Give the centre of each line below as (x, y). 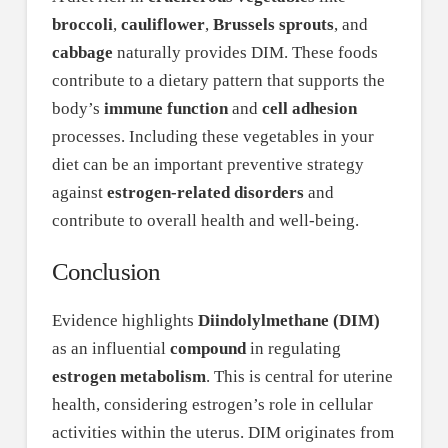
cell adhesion (309, 108)
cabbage (82, 52)
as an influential (110, 348)
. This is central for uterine (299, 376)
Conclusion (106, 271)
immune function (165, 108)
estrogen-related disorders (205, 192)
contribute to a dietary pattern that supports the (218, 80)
